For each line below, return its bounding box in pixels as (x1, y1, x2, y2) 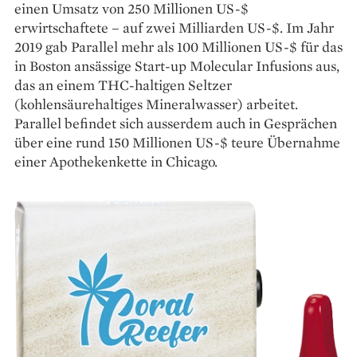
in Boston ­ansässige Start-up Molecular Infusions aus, (14, 56, 339, 75)
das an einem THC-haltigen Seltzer (14, 75, 232, 94)
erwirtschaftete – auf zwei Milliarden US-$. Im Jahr (14, 18, 334, 37)
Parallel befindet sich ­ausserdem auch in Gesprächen (14, 113, 337, 132)
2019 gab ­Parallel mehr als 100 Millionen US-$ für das (14, 37, 343, 56)
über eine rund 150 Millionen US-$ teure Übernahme (14, 132, 340, 151)
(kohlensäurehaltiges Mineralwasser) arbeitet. (14, 94, 298, 113)
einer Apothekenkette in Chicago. (14, 151, 218, 171)
